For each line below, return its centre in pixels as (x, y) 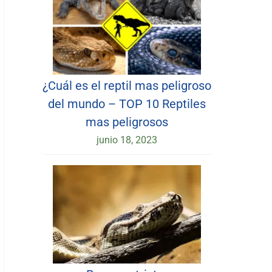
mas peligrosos (127, 122)
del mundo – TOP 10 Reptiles (127, 104)
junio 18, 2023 (127, 140)
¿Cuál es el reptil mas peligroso (127, 85)
